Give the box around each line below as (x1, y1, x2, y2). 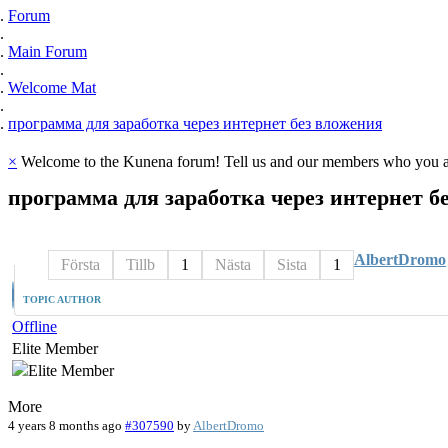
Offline (12, 318, 57, 336)
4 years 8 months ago (8, 418, 122, 434)
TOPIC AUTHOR (23, 294, 101, 306)
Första (61, 256, 100, 274)
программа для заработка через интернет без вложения (8, 114, 382, 132)
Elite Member (12, 340, 98, 358)
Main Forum (8, 42, 87, 60)
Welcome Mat (8, 78, 96, 96)
